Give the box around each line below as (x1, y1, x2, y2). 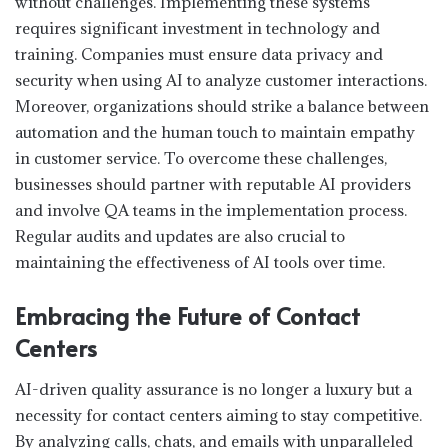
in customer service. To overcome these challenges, (15, 148, 387, 169)
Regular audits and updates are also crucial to (15, 226, 345, 247)
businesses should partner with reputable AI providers (15, 174, 411, 195)
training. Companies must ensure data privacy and (15, 44, 383, 65)
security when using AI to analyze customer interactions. (15, 70, 427, 91)
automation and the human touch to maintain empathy (15, 122, 415, 143)
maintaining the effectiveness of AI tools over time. (15, 252, 385, 273)
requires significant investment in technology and (15, 18, 380, 39)
